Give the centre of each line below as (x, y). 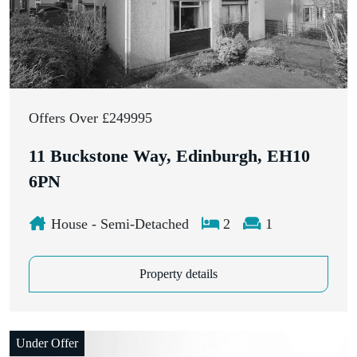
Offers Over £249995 (90, 118)
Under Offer (47, 343)
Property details (178, 273)
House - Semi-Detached (118, 224)
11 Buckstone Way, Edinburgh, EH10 (169, 156)
